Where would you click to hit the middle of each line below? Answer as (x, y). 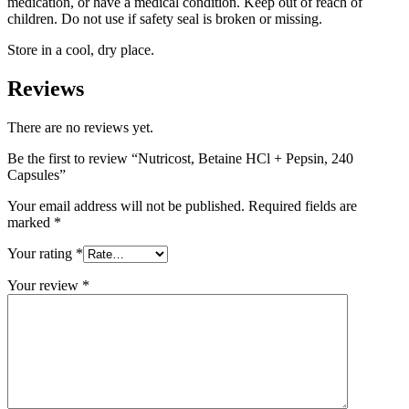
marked (31, 223)
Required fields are (303, 206)
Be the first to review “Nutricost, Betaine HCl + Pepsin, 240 (180, 159)
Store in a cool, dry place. (81, 50)
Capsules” (37, 175)
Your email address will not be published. (126, 206)
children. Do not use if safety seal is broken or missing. (165, 19)
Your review (45, 286)
